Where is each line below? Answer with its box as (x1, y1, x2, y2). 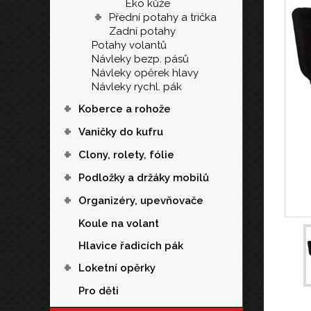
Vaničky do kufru (78, 126, 163, 138)
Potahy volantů (92, 39, 167, 51)
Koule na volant (78, 217, 159, 230)
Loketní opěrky (78, 262, 155, 274)
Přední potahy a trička (109, 11, 217, 24)
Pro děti (78, 285, 119, 297)
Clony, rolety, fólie (78, 149, 174, 161)
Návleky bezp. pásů (92, 53, 189, 65)
